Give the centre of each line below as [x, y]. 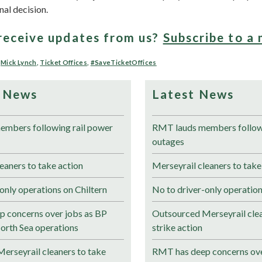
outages [168, 142]
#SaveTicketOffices [123, 63]
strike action [177, 227]
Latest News [193, 94]
